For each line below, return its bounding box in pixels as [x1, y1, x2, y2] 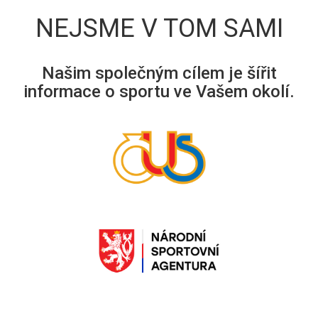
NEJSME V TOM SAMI [35, 13, 283, 43]
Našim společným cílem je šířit [41, 63, 277, 83]
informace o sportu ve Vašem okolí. [23, 82, 295, 102]
